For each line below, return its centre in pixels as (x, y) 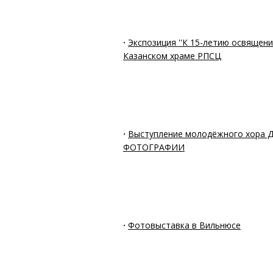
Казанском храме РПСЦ (172, 55)
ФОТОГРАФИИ (154, 147)
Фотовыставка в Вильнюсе (184, 225)
